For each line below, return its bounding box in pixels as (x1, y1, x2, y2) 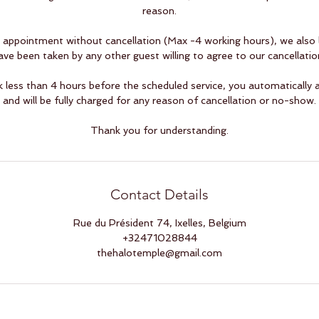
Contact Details (110, 186, 209, 203)
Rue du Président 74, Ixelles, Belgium (73, 217, 246, 229)
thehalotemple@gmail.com (97, 247, 222, 258)
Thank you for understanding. (90, 125, 229, 136)
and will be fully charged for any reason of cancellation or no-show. (3, 95, 316, 106)
